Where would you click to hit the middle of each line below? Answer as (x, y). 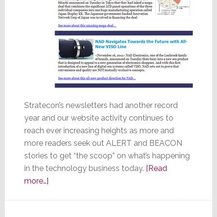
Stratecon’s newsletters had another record (101, 105)
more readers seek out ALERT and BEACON (103, 143)
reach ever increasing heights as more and (99, 130)
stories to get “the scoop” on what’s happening (107, 155)
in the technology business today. (85, 168)
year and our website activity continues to (99, 118)
